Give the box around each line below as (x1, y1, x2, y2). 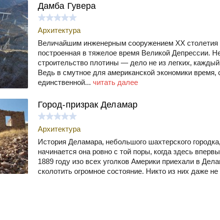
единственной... (38, 78, 93, 86)
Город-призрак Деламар (38, 99, 137, 110)
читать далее (93, 78, 138, 86)
